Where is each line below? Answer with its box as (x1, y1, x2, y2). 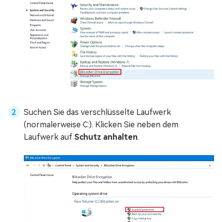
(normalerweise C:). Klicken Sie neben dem (24, 120, 178, 130)
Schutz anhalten (74, 132, 138, 142)
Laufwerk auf (24, 132, 74, 142)
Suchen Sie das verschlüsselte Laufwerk (24, 108, 171, 117)
